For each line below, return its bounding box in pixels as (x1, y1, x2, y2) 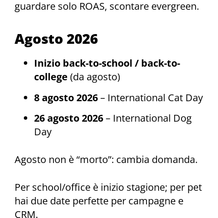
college (34, 70, 68, 84)
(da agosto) (68, 70, 120, 84)
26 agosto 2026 (34, 111, 103, 125)
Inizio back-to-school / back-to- (34, 56, 180, 70)
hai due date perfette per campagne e (15, 194, 183, 207)
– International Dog (103, 111, 192, 125)
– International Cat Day (98, 91, 203, 104)
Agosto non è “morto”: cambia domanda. (15, 153, 198, 166)
